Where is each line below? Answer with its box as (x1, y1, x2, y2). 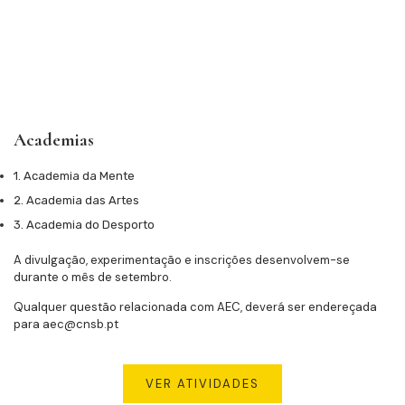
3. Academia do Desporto (14, 217, 155, 231)
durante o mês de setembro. (14, 268, 172, 285)
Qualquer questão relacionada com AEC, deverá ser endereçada (14, 299, 377, 316)
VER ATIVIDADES (146, 375, 259, 391)
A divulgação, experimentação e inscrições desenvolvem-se (14, 251, 350, 268)
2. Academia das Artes (14, 193, 139, 207)
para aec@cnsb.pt (14, 316, 118, 333)
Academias (14, 128, 94, 151)
